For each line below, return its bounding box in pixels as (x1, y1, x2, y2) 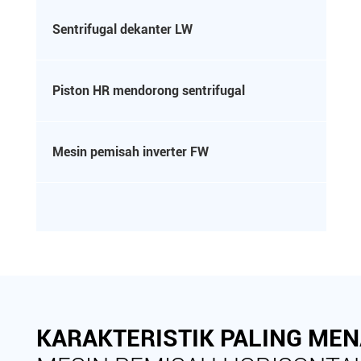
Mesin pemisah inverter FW (52, 144, 209, 160)
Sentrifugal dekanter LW (52, 22, 193, 37)
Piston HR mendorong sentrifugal (52, 83, 245, 98)
